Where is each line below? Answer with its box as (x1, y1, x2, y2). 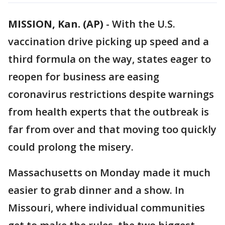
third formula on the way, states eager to (8, 52, 211, 66)
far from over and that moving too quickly (8, 123, 216, 136)
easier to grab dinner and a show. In (8, 183, 184, 197)
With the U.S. (112, 17, 175, 31)
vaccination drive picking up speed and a (8, 35, 209, 48)
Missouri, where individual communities (8, 201, 205, 214)
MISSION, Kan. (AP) (8, 17, 103, 31)
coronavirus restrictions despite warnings (8, 87, 214, 101)
